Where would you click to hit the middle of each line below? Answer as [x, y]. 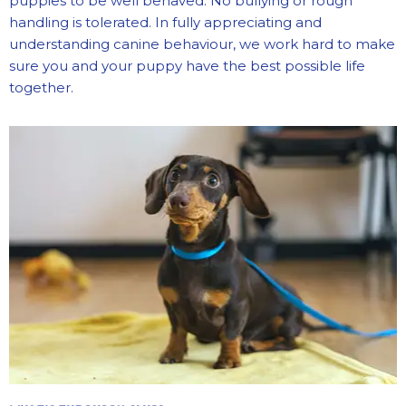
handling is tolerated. [80, 22]
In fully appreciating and [237, 22]
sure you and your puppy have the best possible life [187, 65]
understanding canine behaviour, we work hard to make [202, 43]
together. [41, 87]
